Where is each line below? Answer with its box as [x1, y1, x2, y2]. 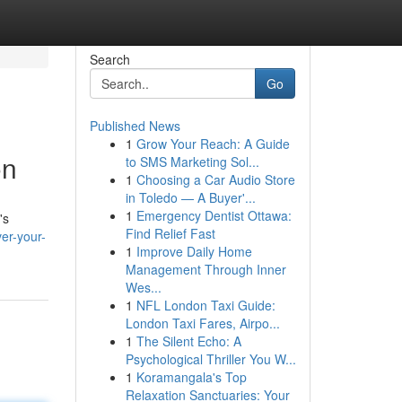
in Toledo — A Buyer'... [125, 188, 256, 206]
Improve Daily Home [135, 242, 252, 260]
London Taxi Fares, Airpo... [125, 314, 280, 332]
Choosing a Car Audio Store [135, 170, 295, 188]
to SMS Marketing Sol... [125, 153, 259, 170]
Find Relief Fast [125, 224, 215, 242]
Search [89, 50, 130, 68]
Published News [89, 117, 180, 135]
